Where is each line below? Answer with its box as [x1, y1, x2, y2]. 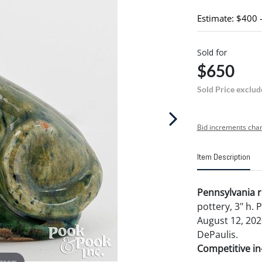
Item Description [196, 151, 250, 162]
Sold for [196, 47, 227, 58]
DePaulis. [196, 228, 238, 241]
